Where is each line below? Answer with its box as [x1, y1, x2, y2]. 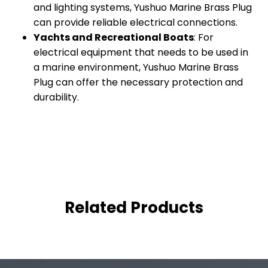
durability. [33, 90, 79, 104]
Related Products [65, 196, 203, 218]
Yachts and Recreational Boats [33, 30, 194, 44]
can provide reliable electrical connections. [33, 15, 237, 29]
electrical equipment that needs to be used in [33, 45, 248, 59]
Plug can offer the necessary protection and [33, 75, 243, 89]
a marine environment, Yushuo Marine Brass [33, 60, 239, 74]
